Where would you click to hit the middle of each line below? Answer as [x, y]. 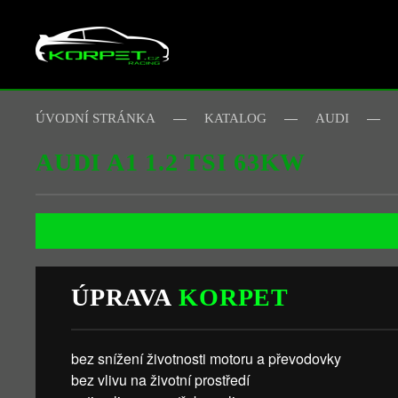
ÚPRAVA [125, 297]
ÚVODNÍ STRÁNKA [96, 118]
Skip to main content [104, 50]
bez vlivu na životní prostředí [160, 380]
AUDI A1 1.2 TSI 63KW [171, 162]
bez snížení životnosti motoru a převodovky [206, 358]
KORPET [234, 297]
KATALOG [235, 118]
